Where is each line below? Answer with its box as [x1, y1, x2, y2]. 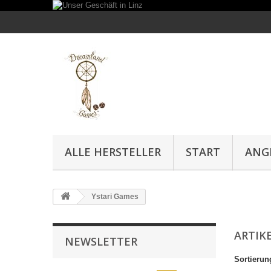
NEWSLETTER [65, 234, 137, 249]
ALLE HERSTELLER [65, 145, 161, 159]
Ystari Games [90, 192, 139, 201]
